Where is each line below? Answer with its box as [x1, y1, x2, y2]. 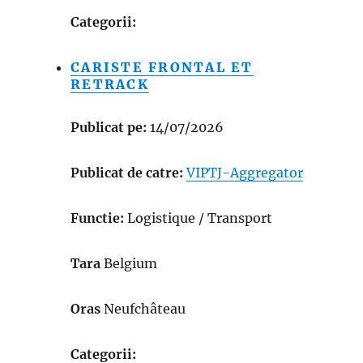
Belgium [104, 254, 158, 271]
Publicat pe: [70, 118, 147, 135]
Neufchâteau [104, 300, 186, 317]
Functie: [70, 209, 128, 226]
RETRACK [70, 75, 149, 92]
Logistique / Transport [127, 209, 273, 226]
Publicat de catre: [70, 164, 184, 181]
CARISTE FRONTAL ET [70, 58, 254, 75]
